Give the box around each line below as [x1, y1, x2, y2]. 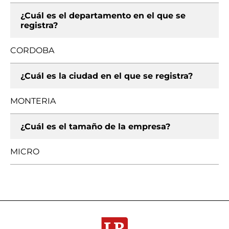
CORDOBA [10, 45, 54, 55]
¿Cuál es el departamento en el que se [20, 11, 186, 20]
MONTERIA [10, 96, 56, 106]
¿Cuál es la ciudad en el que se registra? [20, 71, 193, 81]
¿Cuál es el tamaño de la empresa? [20, 122, 170, 131]
